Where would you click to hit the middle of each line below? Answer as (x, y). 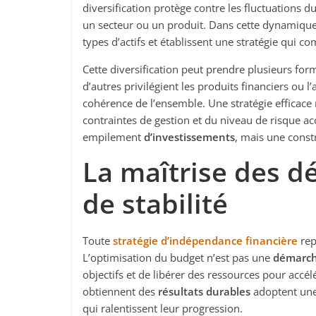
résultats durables (204, 291)
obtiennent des (120, 291)
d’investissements (189, 137)
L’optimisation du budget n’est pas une (178, 257)
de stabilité (155, 203)
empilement (113, 137)
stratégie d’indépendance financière (205, 241)
